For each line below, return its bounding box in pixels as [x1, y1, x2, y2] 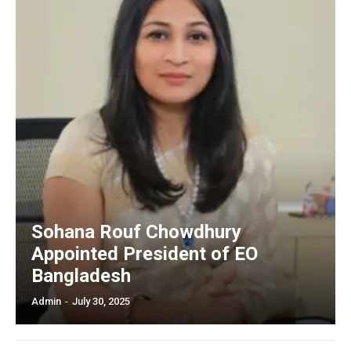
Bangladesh [31, 264, 131, 287]
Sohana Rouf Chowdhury [31, 220, 241, 243]
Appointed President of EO [31, 242, 258, 265]
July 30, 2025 [72, 295, 130, 307]
